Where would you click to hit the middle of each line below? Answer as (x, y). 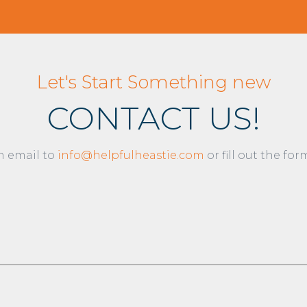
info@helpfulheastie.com (131, 155)
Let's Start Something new (153, 82)
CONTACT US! (153, 118)
